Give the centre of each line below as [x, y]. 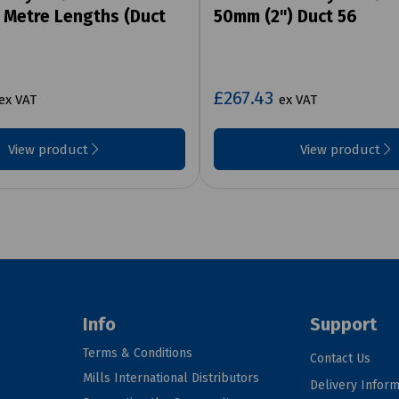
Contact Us [341, 359]
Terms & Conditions [138, 354]
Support [344, 325]
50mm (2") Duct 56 [285, 17]
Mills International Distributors [171, 379]
